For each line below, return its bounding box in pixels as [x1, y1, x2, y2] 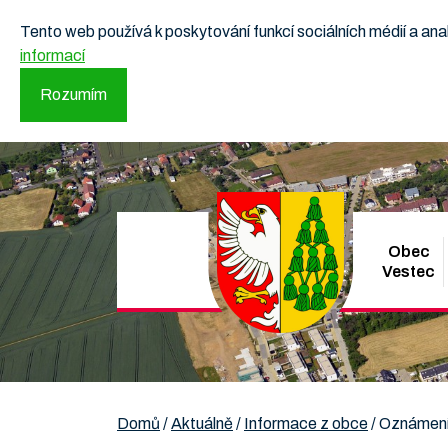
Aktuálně [171, 415, 233, 432]
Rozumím [40, 86, 107, 103]
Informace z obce [244, 415, 368, 432]
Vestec [382, 263, 436, 280]
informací [20, 47, 85, 64]
